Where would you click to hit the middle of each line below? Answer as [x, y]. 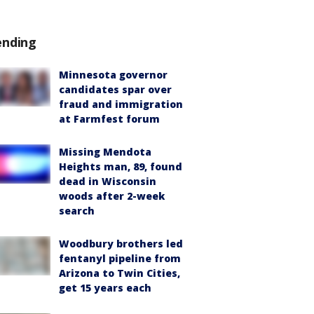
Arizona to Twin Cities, [120, 273]
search [77, 211]
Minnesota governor [113, 75]
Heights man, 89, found [121, 166]
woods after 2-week [112, 196]
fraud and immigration [121, 104]
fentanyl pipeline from [120, 258]
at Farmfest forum [109, 119]
